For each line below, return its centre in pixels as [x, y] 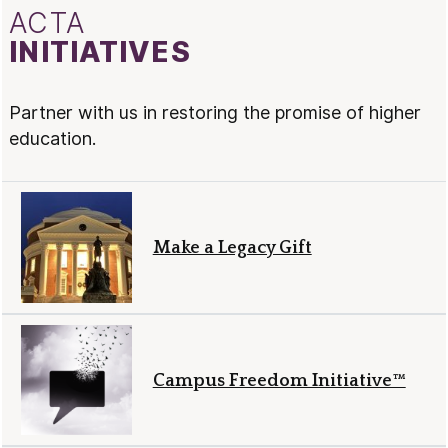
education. [53, 138]
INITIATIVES [100, 51]
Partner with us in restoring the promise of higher [215, 112]
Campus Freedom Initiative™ [279, 381]
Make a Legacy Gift [232, 248]
